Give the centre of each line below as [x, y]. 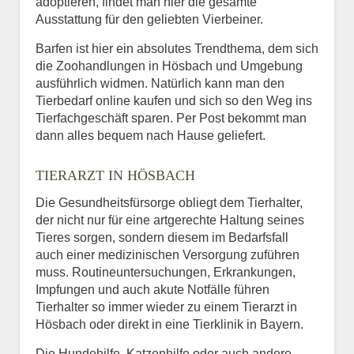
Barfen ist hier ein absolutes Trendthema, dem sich [177, 48]
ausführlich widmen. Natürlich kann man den [160, 83]
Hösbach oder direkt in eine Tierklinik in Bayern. [169, 324]
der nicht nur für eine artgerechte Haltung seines [170, 220]
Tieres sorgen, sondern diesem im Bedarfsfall [162, 237]
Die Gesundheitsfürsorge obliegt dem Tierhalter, [169, 202]
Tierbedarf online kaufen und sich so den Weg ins [174, 100]
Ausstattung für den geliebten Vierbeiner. [149, 19]
